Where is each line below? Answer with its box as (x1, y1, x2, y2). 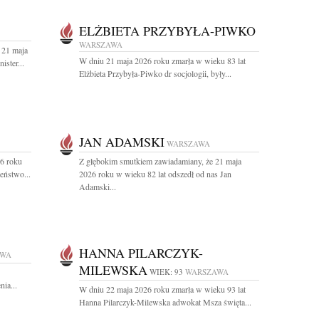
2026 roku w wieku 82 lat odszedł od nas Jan (79, 168, 231, 179)
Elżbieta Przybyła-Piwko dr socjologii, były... (79, 68, 231, 79)
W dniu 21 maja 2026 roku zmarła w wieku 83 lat (79, 55, 246, 66)
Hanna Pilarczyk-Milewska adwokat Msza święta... (79, 296, 251, 308)
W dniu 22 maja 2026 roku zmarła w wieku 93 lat (79, 283, 246, 295)
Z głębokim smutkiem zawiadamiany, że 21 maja (79, 155, 241, 167)
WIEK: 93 (150, 266, 183, 277)
